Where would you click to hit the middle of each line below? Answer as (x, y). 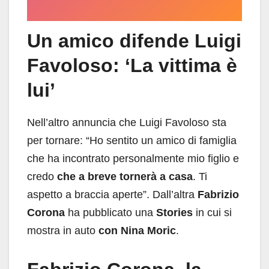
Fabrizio (218, 194)
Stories (176, 212)
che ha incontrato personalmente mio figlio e (133, 158)
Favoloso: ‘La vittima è (132, 65)
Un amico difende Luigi (134, 41)
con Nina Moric (137, 230)
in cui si (214, 212)
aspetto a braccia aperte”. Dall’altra (112, 194)
